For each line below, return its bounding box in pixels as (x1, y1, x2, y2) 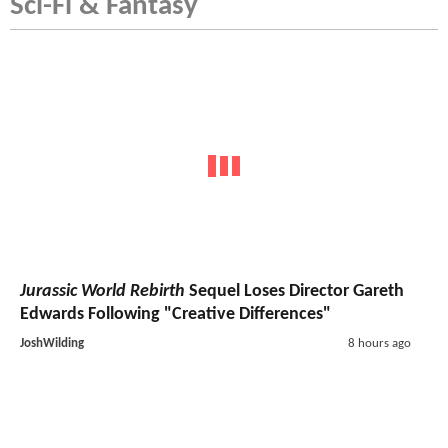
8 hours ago (347, 336, 411, 350)
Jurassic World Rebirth (20, 281, 185, 301)
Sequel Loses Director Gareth (185, 281, 404, 301)
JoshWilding (20, 336, 84, 350)
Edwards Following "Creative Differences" (20, 304, 331, 324)
